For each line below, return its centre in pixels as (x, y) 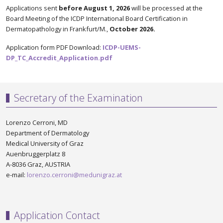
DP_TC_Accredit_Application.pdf (59, 58)
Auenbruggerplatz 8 (36, 154)
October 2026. (132, 29)
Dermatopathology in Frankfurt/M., (58, 29)
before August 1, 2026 (94, 8)
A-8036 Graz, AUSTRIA (38, 165)
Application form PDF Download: (54, 48)
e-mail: (16, 175)
